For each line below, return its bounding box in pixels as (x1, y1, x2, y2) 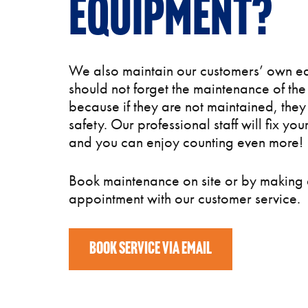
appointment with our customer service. (69, 188, 300, 208)
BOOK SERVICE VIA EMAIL (89, 240, 212, 258)
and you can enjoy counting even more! (69, 131, 303, 152)
